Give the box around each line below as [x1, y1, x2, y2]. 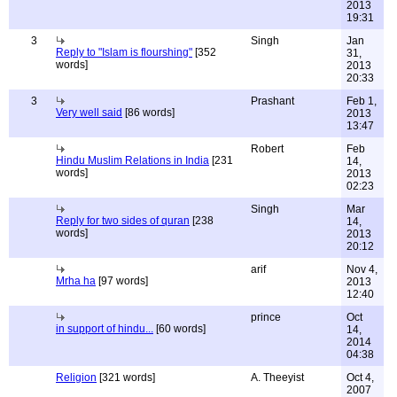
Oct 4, [346, 371, 374, 384]
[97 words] [96, 275, 148, 287]
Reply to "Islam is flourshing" [56, 46, 192, 58]
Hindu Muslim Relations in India [56, 154, 209, 167]
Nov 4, [346, 263, 378, 276]
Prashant [251, 95, 294, 107]
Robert [251, 143, 284, 155]
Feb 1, [346, 95, 377, 107]
